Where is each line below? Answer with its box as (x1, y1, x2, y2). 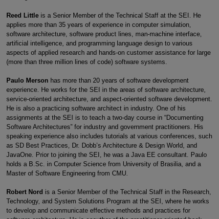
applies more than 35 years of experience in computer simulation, (6, 21, 191, 28)
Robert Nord (6, 188, 45, 196)
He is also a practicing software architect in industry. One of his (6, 104, 186, 112)
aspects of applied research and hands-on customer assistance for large (6, 48, 211, 56)
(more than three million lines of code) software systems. (6, 58, 167, 66)
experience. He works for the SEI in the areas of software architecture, (6, 86, 206, 93)
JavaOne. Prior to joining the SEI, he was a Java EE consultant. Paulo (6, 151, 207, 158)
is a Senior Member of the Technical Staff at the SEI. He (40, 11, 201, 19)
